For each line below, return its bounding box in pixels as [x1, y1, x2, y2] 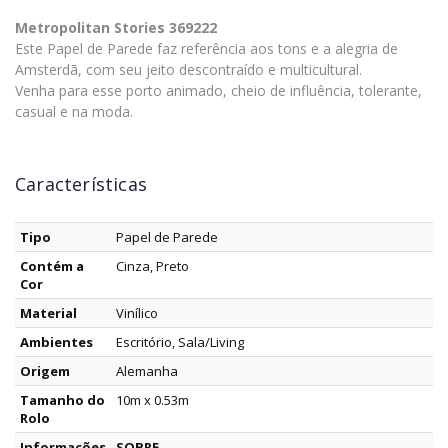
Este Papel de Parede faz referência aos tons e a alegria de [15, 39, 398, 59]
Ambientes [20, 333, 93, 352]
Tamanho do [20, 391, 105, 410]
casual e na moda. [15, 102, 133, 122]
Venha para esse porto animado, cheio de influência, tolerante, [15, 81, 422, 101]
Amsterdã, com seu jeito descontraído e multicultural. [15, 60, 362, 80]
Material [20, 304, 77, 323]
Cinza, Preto [116, 257, 189, 276]
